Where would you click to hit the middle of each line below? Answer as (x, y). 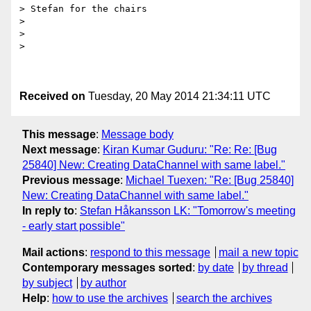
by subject (47, 283)
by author (103, 283)
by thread (265, 267)
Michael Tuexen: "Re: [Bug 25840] (210, 180)
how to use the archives (110, 298)
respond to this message (150, 252)
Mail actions (53, 252)
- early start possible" (74, 226)
